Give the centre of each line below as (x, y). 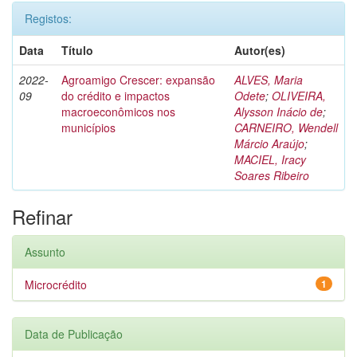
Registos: (48, 18)
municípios (88, 127)
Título (77, 50)
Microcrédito (56, 284)
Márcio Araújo (269, 143)
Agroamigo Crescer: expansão (138, 80)
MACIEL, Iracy (270, 159)
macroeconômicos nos (118, 112)
